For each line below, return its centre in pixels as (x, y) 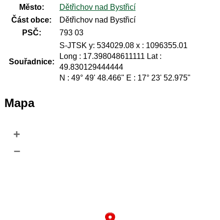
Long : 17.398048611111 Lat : (110, 56)
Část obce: (32, 20)
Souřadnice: (31, 62)
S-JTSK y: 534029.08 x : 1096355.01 (123, 46)
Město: (31, 7)
